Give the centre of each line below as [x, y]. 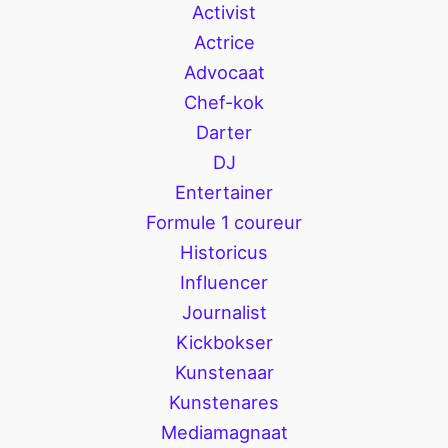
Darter [224, 132]
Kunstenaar [224, 372]
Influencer [224, 282]
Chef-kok [224, 102]
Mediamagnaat [224, 432]
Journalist [224, 312]
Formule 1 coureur [224, 222]
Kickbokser [224, 342]
